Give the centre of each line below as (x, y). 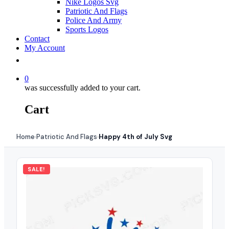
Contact (37, 39)
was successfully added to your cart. (83, 88)
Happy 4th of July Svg (135, 136)
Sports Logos (87, 29)
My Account (45, 48)
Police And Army (94, 20)
